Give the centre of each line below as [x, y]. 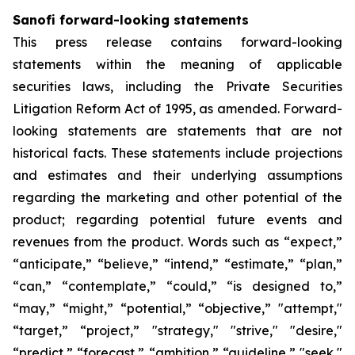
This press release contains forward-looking [177, 42]
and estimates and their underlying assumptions [177, 175]
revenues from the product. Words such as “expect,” [177, 242]
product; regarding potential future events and [177, 219]
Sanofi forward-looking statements [131, 20]
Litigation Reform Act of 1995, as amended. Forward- [177, 109]
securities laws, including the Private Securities [177, 86]
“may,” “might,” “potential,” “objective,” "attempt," [177, 308]
